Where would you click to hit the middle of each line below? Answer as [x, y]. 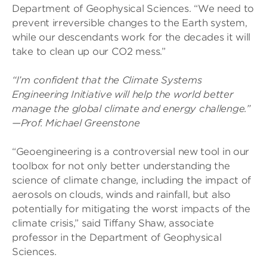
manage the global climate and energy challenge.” [131, 109]
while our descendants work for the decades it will [131, 37]
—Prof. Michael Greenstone [76, 123]
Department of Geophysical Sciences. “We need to [133, 9]
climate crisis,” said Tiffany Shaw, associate [113, 223]
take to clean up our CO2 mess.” [89, 52]
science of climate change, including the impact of [132, 180]
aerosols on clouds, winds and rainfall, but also [121, 195]
